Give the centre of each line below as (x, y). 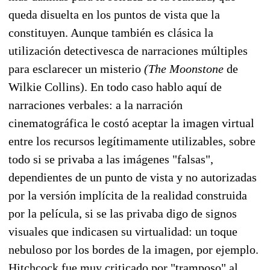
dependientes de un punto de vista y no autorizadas (133, 177)
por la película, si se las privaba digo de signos (123, 213)
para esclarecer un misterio (76, 68)
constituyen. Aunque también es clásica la (111, 32)
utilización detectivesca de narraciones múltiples (128, 50)
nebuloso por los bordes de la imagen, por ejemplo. (133, 249)
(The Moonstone (184, 68)
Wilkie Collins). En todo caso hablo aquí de (115, 86)
